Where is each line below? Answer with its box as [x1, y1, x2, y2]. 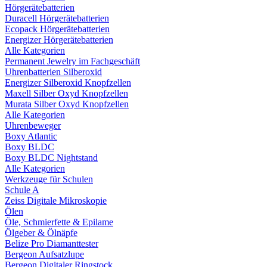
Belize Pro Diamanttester [5, 238, 98, 249]
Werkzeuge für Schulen [5, 173, 93, 184]
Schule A [5, 184, 39, 195]
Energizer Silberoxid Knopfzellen [5, 77, 131, 88]
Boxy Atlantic [5, 131, 57, 141]
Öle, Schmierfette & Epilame [5, 216, 113, 227]
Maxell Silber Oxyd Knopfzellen [5, 88, 128, 98]
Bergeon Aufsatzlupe [5, 249, 84, 259]
